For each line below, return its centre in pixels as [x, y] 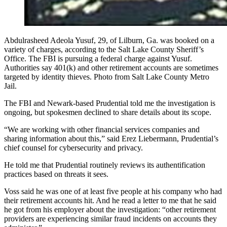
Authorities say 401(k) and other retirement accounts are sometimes [111, 67]
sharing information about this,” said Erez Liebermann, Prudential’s [111, 138]
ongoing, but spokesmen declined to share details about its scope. [108, 112]
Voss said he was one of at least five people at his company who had [113, 191]
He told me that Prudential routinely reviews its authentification [105, 165]
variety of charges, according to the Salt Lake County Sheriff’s [104, 49]
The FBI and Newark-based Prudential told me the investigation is [110, 103]
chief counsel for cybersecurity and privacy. [73, 147]
